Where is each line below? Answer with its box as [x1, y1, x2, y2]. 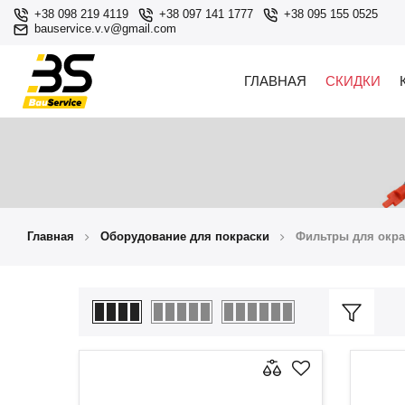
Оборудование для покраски [100, 230, 269, 244]
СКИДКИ [325, 73, 381, 89]
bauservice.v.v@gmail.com [34, 22, 176, 36]
